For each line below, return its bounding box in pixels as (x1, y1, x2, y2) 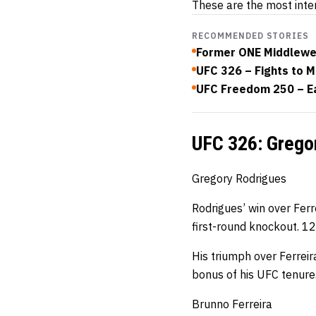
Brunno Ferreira (192, 297, 272, 312)
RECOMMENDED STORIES (192, 30, 310, 42)
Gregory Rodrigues (192, 171, 286, 186)
